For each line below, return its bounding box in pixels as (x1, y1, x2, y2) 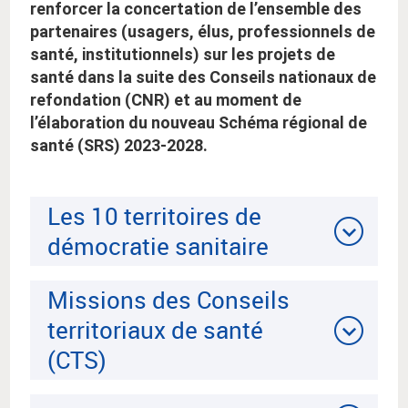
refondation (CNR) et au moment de (30, 90, 301, 110)
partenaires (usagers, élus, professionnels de (30, 22, 375, 42)
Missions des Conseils (47, 284, 290, 316)
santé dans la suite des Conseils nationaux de (30, 67, 376, 87)
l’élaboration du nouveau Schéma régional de (30, 113, 367, 133)
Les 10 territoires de (47, 200, 261, 232)
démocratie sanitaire (47, 230, 269, 262)
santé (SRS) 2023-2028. (30, 136, 208, 156)
